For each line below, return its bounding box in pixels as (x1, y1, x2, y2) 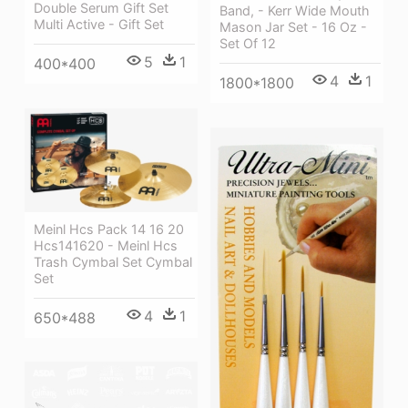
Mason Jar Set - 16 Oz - (219, 19, 367, 36)
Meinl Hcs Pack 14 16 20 (34, 221, 184, 238)
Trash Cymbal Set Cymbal (34, 254, 192, 270)
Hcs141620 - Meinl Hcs (34, 238, 178, 254)
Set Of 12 (219, 36, 276, 52)
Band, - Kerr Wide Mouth (219, 3, 370, 19)
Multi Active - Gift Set (34, 16, 164, 33)
